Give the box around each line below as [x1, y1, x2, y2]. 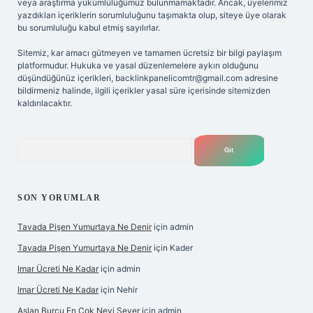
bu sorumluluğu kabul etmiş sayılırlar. [17, 22, 160, 33]
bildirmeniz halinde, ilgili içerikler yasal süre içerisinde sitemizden [17, 85, 270, 96]
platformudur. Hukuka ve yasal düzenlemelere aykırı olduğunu [17, 60, 259, 71]
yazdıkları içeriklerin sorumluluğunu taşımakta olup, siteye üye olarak [17, 10, 286, 20]
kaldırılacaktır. [17, 98, 72, 108]
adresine [242, 73, 278, 83]
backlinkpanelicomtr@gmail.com [115, 73, 242, 83]
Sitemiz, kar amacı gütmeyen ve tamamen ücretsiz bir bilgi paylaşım [17, 48, 282, 58]
